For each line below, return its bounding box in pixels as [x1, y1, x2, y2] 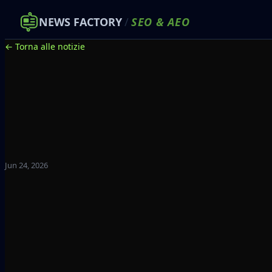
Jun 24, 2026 [5, 160, 48, 171]
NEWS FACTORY [39, 15, 122, 29]
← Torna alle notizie [5, 41, 85, 52]
